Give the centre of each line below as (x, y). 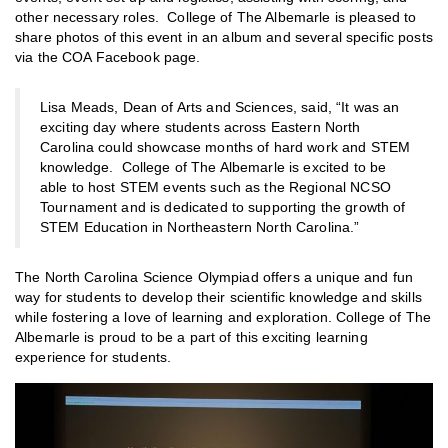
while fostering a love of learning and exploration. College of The (223, 318)
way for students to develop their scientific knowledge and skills (218, 298)
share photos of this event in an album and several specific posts (224, 38)
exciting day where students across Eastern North (200, 128)
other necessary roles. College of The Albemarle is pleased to (216, 18)
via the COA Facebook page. (108, 58)
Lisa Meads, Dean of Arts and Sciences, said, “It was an (220, 108)
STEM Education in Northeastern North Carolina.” (200, 228)
